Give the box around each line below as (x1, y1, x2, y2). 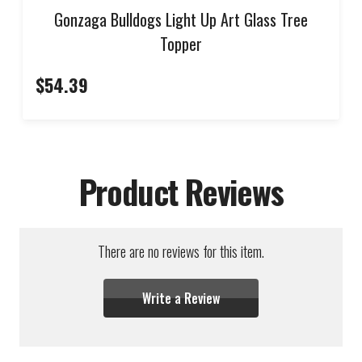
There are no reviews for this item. (98, 240, 264, 262)
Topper (160, 31, 202, 56)
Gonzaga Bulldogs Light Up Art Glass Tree (54, 6, 308, 32)
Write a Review (142, 288, 220, 308)
